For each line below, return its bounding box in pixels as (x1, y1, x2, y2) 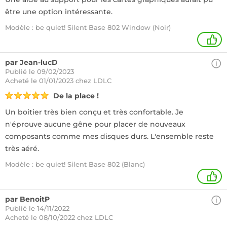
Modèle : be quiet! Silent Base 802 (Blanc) (5, 160, 145, 168)
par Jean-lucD (5, 58, 58, 67)
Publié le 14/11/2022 (5, 204, 69, 212)
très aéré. (5, 144, 39, 153)
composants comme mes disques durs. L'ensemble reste (5, 132, 214, 141)
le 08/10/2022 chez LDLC (31, 213, 113, 221)
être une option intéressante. (5, 7, 112, 16)
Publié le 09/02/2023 (5, 67, 74, 75)
